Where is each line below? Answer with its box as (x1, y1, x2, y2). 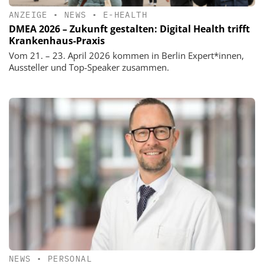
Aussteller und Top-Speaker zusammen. (9, 61, 169, 74)
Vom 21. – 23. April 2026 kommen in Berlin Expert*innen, (9, 49, 244, 62)
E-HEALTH (103, 9, 148, 21)
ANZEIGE (9, 9, 48, 21)
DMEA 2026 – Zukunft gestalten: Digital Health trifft (9, 22, 250, 36)
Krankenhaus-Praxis (9, 34, 105, 48)
